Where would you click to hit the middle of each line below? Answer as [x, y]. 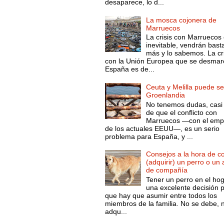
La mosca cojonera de [181, 20]
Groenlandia [166, 95]
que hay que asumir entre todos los [161, 196]
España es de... [129, 69]
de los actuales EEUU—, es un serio [162, 128]
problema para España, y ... [149, 136]
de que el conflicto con [182, 112]
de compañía [167, 170]
